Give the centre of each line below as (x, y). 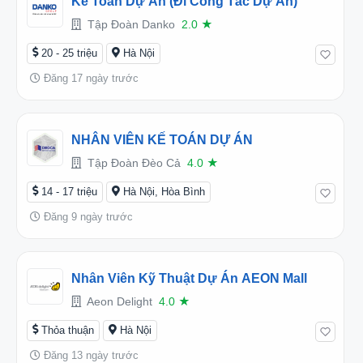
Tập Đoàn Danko (130, 24)
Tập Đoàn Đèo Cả (132, 162)
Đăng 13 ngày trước (90, 355)
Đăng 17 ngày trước (90, 78)
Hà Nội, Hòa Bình (164, 191)
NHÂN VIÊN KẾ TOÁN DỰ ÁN (162, 139)
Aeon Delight (118, 301)
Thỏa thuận (68, 330)
